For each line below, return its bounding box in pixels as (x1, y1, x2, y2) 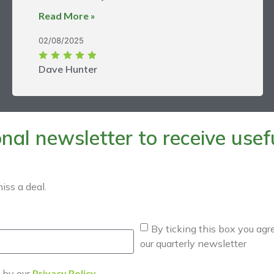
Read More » (39, 9, 95, 21)
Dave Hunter (39, 62, 97, 75)
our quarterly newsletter (140, 237, 246, 250)
